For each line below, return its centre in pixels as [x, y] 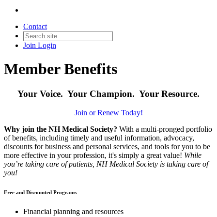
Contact [35, 26]
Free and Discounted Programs [40, 192]
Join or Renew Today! [108, 112]
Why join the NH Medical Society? [62, 129]
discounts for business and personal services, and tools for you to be [107, 146]
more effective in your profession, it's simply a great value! [94, 155]
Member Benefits [61, 69]
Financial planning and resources [73, 211]
